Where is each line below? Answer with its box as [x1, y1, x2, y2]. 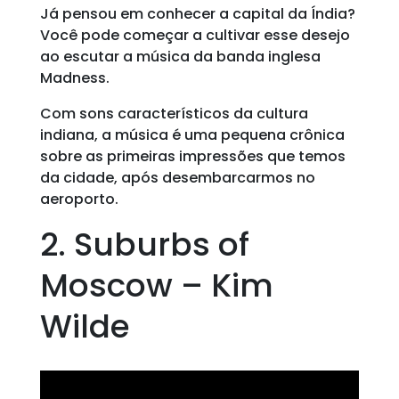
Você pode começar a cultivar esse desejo [39, 25, 350, 45]
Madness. [39, 68, 110, 88]
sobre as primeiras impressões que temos [39, 146, 346, 167]
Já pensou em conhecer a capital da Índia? [39, 4, 355, 24]
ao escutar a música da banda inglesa [39, 46, 321, 67]
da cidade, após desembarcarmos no [39, 167, 315, 188]
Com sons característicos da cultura [39, 103, 308, 124]
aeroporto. [39, 189, 118, 209]
